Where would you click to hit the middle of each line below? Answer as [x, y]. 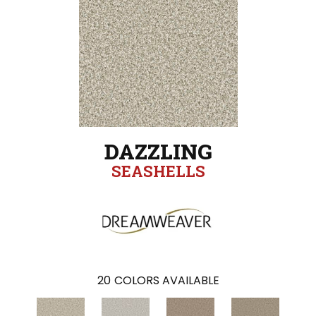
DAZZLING [158, 151]
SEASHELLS [158, 171]
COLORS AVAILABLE [166, 281]
